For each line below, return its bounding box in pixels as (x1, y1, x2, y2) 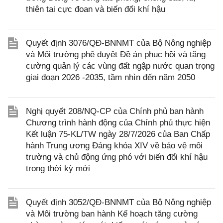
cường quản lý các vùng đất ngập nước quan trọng (26, 61, 215, 71)
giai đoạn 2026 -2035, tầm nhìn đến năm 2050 (26, 73, 195, 82)
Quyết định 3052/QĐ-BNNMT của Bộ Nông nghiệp (26, 198, 211, 207)
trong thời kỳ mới (26, 164, 90, 173)
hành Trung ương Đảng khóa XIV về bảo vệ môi (26, 141, 203, 150)
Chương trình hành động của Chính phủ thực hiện (26, 118, 210, 127)
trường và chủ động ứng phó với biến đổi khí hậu (26, 152, 208, 162)
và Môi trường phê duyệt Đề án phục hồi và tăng (26, 50, 206, 59)
